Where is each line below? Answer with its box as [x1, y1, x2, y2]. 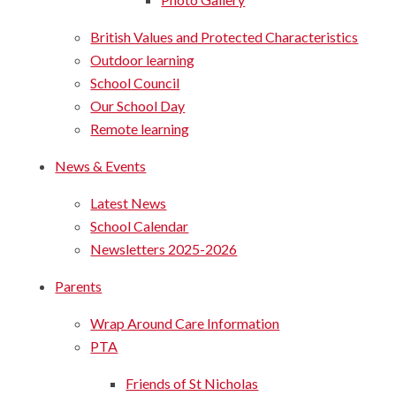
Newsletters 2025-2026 [90, 240, 238, 257]
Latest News [90, 194, 167, 211]
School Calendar [90, 217, 189, 234]
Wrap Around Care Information [90, 314, 280, 331]
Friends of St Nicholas [126, 374, 259, 392]
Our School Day [90, 96, 186, 114]
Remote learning [90, 119, 190, 137]
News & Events [55, 156, 147, 174]
